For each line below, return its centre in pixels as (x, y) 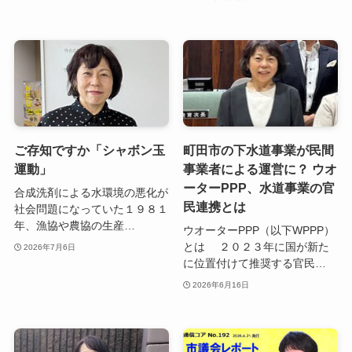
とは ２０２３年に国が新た (256, 246)
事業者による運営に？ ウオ (260, 169)
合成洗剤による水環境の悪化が (91, 192)
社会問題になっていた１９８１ (91, 209)
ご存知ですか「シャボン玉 (89, 150)
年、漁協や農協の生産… (74, 225)
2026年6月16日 (221, 285)
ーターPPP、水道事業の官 (258, 188)
